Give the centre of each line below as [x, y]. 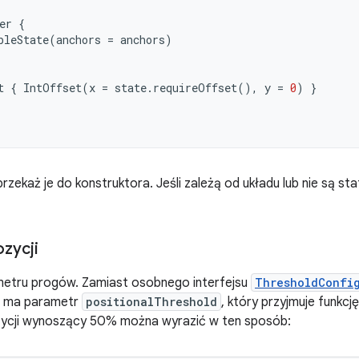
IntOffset [52, 88]
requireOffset [195, 88]
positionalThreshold [151, 302]
